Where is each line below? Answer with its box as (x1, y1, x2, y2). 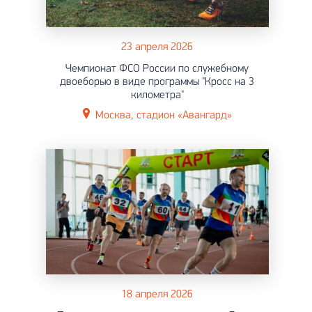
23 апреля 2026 (121, 41, 193, 53)
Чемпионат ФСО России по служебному (65, 63, 249, 75)
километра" (130, 89, 184, 101)
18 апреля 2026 (121, 288, 193, 300)
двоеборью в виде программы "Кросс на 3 (60, 76, 254, 88)
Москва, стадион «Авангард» (95, 109, 232, 121)
